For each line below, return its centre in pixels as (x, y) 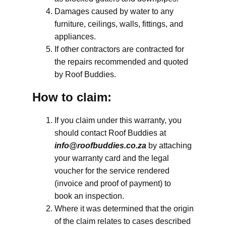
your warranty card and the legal (112, 158)
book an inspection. (89, 196)
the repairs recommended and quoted (121, 62)
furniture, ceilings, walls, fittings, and (119, 24)
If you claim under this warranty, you (118, 120)
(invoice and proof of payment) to (113, 183)
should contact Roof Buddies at (110, 133)
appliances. (75, 37)
